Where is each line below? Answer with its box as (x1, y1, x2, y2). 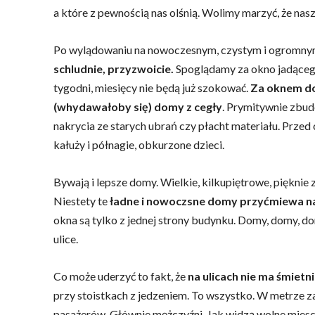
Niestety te (53, 194, 110, 207)
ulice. (53, 232, 78, 245)
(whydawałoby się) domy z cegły (53, 100, 222, 113)
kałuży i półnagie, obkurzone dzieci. (53, 138, 224, 151)
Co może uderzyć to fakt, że (53, 269, 188, 283)
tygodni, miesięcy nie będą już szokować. (53, 81, 248, 94)
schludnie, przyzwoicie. (53, 62, 174, 75)
